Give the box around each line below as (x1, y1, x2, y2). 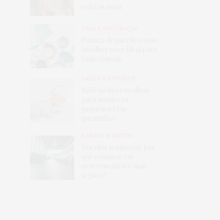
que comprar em (82, 151, 133, 161)
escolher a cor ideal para (82, 45, 157, 55)
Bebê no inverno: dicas (82, 85, 149, 95)
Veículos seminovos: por (82, 142, 155, 152)
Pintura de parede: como (82, 35, 157, 45)
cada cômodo (82, 54, 122, 64)
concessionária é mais (82, 161, 147, 170)
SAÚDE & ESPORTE (82, 75, 136, 82)
